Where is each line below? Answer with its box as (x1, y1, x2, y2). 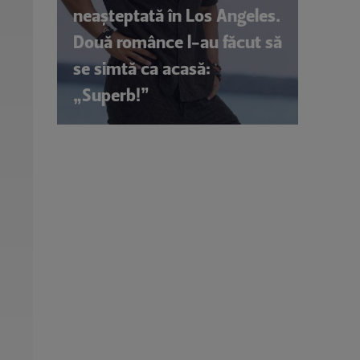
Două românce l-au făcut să (73, 31, 282, 53)
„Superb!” (73, 84, 149, 106)
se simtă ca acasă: (73, 57, 211, 80)
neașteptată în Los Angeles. (73, 4, 280, 27)
